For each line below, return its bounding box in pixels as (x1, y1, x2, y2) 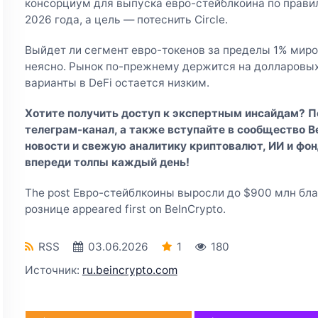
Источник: (24, 263, 82, 277)
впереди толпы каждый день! (24, 155, 190, 169)
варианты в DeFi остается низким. (24, 75, 209, 89)
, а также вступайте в (114, 122, 234, 136)
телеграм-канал (24, 122, 114, 136)
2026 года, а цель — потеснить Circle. (24, 12, 228, 26)
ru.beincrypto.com (82, 263, 177, 277)
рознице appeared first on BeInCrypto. (24, 202, 226, 216)
